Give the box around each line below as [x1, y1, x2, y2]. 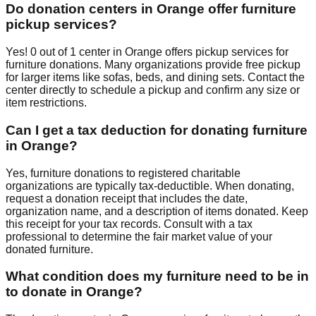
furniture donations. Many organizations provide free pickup [6, 59, 300, 71]
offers [165, 46, 193, 59]
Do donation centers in [6, 1, 157, 17]
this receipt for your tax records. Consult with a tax [6, 217, 253, 230]
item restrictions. [6, 97, 87, 109]
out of [37, 46, 70, 59]
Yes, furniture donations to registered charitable [6, 166, 241, 179]
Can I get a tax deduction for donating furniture [6, 122, 308, 138]
